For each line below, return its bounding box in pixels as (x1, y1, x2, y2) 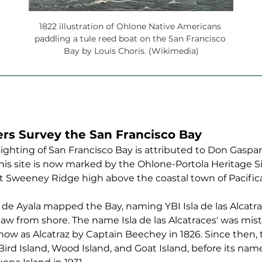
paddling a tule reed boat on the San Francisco (34, 33, 228, 44)
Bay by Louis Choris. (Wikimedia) (63, 45, 199, 56)
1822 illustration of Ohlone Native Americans (39, 20, 223, 32)
